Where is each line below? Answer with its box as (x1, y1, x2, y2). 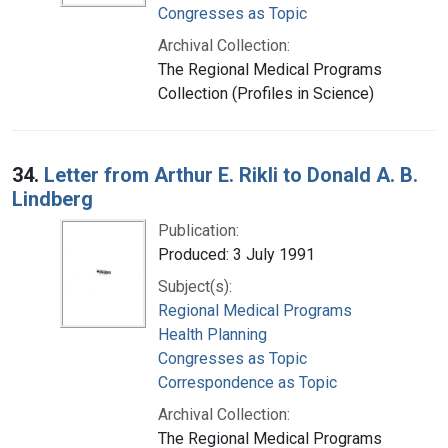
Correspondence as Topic (158, 372, 337, 392)
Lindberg (12, 186, 93, 211)
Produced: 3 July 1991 (158, 244, 315, 264)
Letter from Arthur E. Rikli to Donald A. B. (44, 162, 418, 187)
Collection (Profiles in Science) (158, 83, 374, 103)
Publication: (158, 220, 239, 240)
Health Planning (158, 324, 267, 344)
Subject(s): (158, 276, 232, 296)
